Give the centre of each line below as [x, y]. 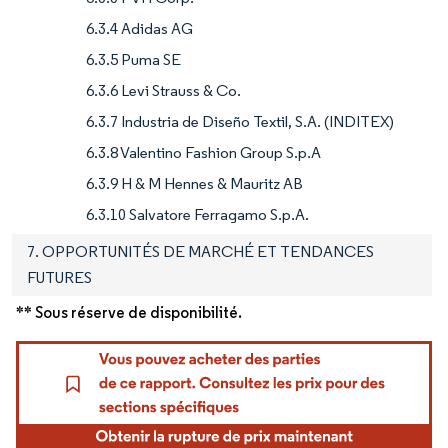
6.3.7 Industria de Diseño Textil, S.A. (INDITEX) [240, 121]
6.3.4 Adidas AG [139, 28]
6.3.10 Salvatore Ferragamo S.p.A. [197, 214]
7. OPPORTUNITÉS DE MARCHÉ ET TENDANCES [200, 251]
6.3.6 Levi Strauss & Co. [163, 90]
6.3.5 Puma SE [133, 59]
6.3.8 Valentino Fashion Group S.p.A [203, 152]
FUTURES [59, 277]
